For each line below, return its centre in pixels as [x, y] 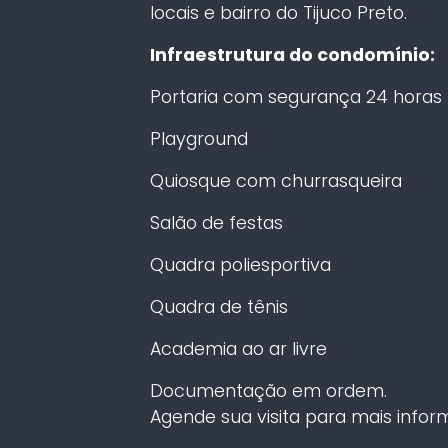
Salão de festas [216, 222]
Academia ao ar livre [238, 348]
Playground [198, 138]
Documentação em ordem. [268, 390]
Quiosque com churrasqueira [275, 180]
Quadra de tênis [218, 306]
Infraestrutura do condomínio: [292, 54]
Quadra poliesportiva [240, 264]
